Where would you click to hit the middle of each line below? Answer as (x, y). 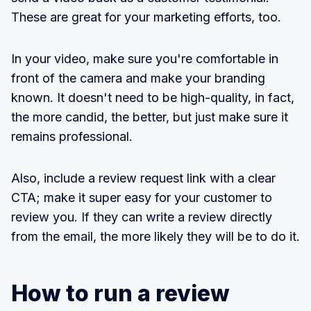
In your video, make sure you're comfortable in (145, 58)
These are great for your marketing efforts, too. (146, 17)
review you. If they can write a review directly (142, 217)
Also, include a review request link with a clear (143, 178)
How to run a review (120, 293)
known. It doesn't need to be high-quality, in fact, (153, 97)
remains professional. (72, 136)
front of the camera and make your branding (138, 78)
